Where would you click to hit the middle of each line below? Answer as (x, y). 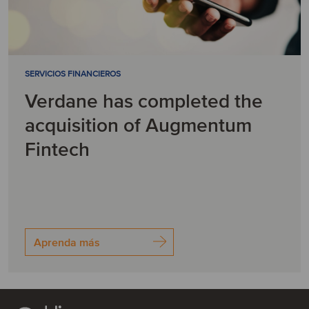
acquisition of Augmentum (138, 126)
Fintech (57, 150)
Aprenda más (67, 243)
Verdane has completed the (144, 101)
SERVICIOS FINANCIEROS (73, 74)
